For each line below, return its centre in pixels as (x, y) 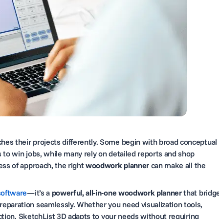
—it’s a (39, 193)
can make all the (177, 165)
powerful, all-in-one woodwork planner (117, 193)
